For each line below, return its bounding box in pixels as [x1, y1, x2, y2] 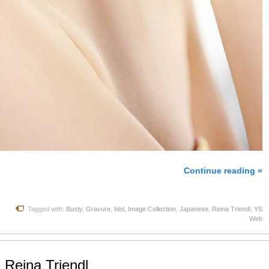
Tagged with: [28, 205, 66, 213]
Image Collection [128, 205, 176, 213]
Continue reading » [184, 166, 262, 175]
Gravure [86, 205, 110, 213]
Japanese [180, 205, 208, 213]
